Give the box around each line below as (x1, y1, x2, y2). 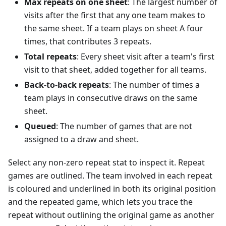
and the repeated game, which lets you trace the (8, 196, 193, 208)
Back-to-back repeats (24, 79, 109, 91)
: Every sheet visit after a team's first (77, 51, 214, 63)
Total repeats (24, 51, 77, 63)
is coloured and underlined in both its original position (8, 183, 216, 195)
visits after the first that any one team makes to (24, 10, 205, 21)
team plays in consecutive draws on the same (24, 92, 197, 104)
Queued (24, 121, 56, 132)
